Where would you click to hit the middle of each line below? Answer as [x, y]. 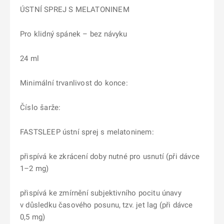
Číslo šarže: [40, 107]
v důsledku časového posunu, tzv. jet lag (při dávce [106, 205]
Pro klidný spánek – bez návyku [74, 34]
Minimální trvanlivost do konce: [74, 83]
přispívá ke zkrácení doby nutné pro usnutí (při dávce [110, 156]
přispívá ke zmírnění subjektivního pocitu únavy [101, 193]
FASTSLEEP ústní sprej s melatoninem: [87, 132]
